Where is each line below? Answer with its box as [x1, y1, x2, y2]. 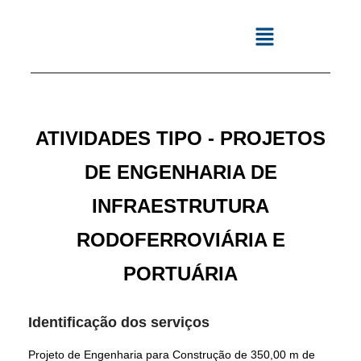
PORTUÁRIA [123, 263, 238, 285]
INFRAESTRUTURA [92, 195, 269, 218]
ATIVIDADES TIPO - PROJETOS [35, 127, 326, 150]
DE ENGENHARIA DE [84, 161, 277, 184]
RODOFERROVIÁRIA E [76, 229, 285, 251]
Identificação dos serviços [28, 314, 210, 331]
